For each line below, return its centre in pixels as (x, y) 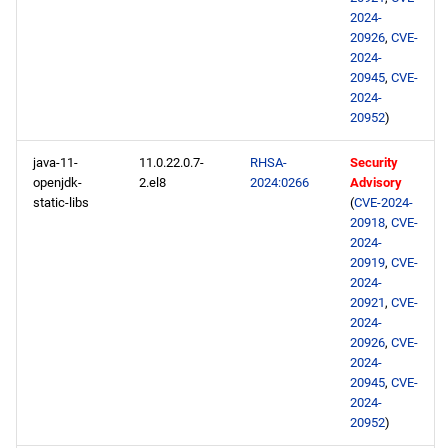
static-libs (61, 202)
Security (374, 162)
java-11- (55, 162)
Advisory (376, 182)
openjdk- (57, 182)
